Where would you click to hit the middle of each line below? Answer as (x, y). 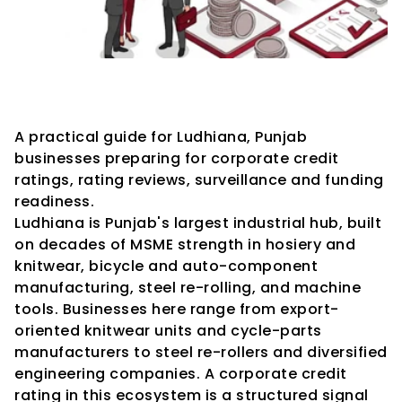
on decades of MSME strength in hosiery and (185, 245)
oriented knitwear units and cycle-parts (168, 331)
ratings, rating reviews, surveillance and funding (199, 180)
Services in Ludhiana (139, 109)
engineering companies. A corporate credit (181, 374)
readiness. (54, 201)
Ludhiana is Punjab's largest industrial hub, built (198, 223)
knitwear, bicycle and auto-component (166, 266)
